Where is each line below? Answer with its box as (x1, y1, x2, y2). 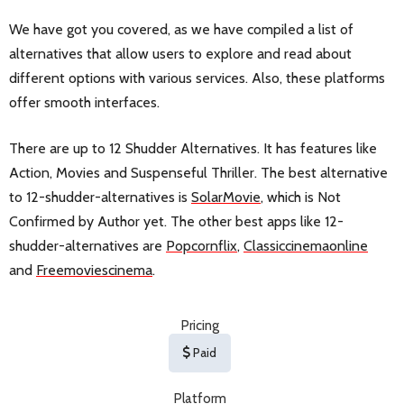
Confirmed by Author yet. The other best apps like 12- (9, 213, 344, 231)
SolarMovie (191, 188, 261, 207)
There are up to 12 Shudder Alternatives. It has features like (9, 140, 377, 158)
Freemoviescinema (36, 262, 152, 280)
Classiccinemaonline (243, 237, 368, 255)
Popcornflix (166, 237, 237, 255)
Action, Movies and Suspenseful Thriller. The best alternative (9, 164, 388, 182)
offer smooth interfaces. (9, 94, 160, 112)
